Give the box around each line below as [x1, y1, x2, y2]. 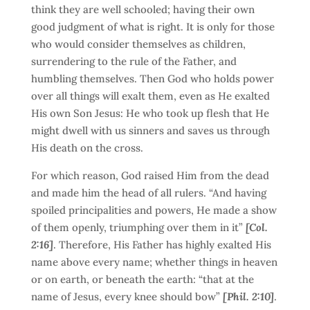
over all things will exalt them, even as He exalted [30, 89, 270, 102]
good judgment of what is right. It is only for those [30, 20, 275, 33]
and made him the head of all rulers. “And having [30, 186, 266, 199]
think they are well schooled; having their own [30, 3, 255, 16]
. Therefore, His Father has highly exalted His [53, 238, 271, 251]
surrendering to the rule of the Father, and [30, 55, 237, 68]
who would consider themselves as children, [30, 37, 246, 51]
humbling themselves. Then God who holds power [30, 72, 274, 85]
